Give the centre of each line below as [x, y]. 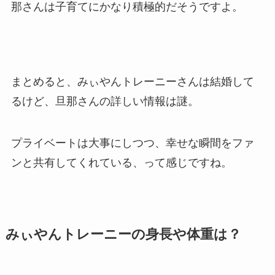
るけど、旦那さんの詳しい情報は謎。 [105, 101]
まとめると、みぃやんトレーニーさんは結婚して [132, 81]
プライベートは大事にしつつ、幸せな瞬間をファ [132, 143]
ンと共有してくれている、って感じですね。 [121, 162]
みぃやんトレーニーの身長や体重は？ [123, 234]
